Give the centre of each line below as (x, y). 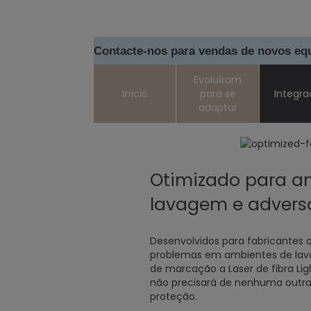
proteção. (173, 296)
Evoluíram (218, 80)
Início (135, 94)
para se (218, 94)
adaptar (218, 108)
